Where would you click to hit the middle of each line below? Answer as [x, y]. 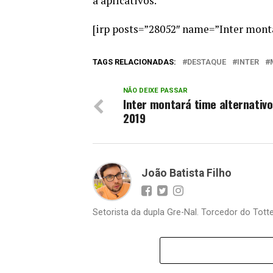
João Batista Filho [186, 173]
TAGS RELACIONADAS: [134, 62]
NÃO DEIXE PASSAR [155, 91]
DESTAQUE [207, 62]
